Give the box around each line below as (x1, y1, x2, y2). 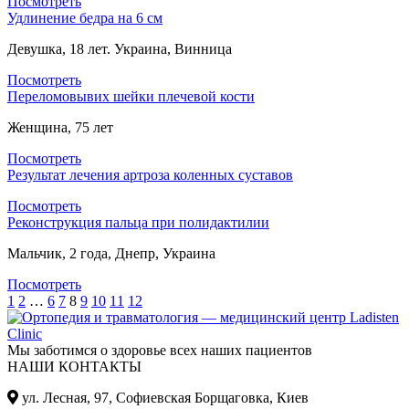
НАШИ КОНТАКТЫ (7, 359, 142, 375)
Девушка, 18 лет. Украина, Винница (7, 41, 232, 58)
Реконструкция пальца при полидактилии (7, 215, 269, 231)
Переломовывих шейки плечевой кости (7, 89, 255, 105)
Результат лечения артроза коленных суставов (7, 167, 293, 184)
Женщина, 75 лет (7, 120, 113, 136)
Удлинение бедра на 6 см (7, 10, 163, 26)
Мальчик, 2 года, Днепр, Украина (7, 246, 215, 262)
